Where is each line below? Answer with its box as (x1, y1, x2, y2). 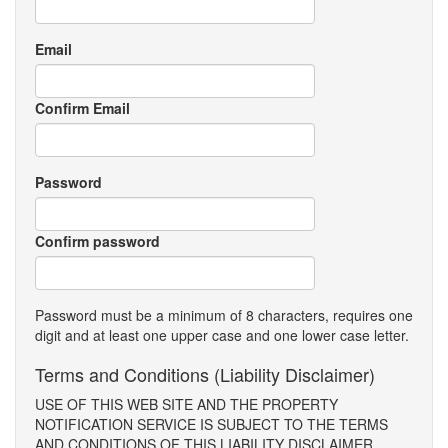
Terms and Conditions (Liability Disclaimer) (35, 361, 375, 387)
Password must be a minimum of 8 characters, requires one (35, 305, 413, 325)
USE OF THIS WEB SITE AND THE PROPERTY (35, 394, 338, 414)
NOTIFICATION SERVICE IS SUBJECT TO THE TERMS (35, 414, 388, 434)
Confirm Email (35, 98, 130, 118)
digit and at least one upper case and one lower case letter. (35, 325, 409, 345)
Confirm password (35, 231, 160, 251)
